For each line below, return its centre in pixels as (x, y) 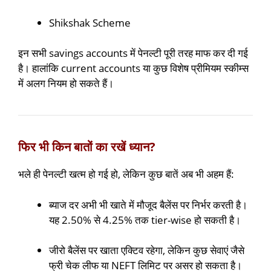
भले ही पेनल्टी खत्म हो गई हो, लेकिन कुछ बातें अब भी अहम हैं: (126, 174)
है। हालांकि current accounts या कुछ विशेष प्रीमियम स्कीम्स (133, 68)
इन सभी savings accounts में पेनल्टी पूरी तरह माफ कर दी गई (133, 53)
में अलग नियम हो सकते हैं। (66, 83)
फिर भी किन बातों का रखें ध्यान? (87, 147)
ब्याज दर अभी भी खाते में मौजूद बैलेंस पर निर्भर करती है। (148, 204)
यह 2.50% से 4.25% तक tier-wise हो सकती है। (145, 220)
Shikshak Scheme (90, 22)
